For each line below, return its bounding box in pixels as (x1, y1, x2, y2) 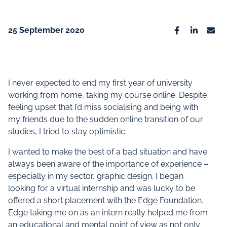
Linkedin (191, 34, 221, 44)
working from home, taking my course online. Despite (8, 90, 207, 100)
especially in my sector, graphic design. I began (8, 171, 183, 181)
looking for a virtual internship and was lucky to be (8, 183, 195, 193)
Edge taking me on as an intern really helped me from (8, 208, 208, 217)
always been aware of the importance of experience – (8, 159, 208, 169)
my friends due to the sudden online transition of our (8, 115, 203, 124)
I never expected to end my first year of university (8, 78, 193, 88)
